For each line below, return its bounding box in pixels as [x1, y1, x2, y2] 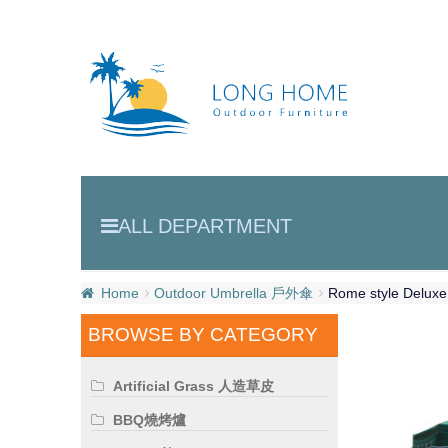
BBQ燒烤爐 [113, 412, 187, 429]
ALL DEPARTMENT [117, 214, 292, 237]
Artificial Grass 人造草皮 [113, 378, 275, 395]
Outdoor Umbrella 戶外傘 [154, 284, 314, 301]
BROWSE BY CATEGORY [87, 323, 318, 345]
